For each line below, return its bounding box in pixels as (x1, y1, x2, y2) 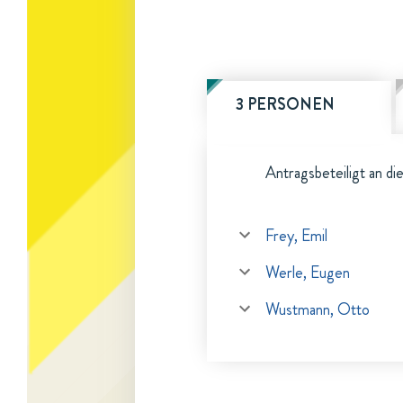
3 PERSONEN (236, 93, 335, 116)
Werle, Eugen (265, 261, 350, 284)
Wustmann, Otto (265, 298, 370, 321)
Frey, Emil (265, 224, 327, 247)
